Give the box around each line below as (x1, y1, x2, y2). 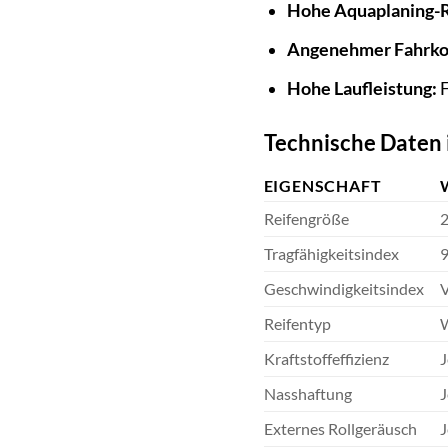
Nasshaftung (263, 384, 352, 404)
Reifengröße (263, 209, 349, 229)
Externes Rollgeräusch (263, 419, 417, 439)
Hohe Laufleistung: (286, 77, 437, 99)
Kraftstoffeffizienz (263, 349, 389, 369)
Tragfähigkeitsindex (263, 244, 399, 264)
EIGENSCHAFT (263, 176, 382, 196)
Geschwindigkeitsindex (263, 279, 424, 299)
